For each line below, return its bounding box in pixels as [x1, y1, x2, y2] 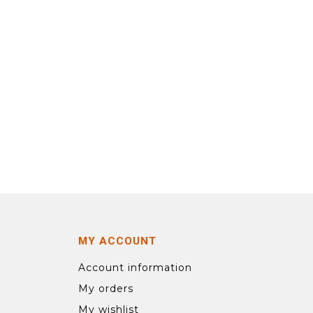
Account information [78, 261, 192, 275]
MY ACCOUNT [78, 235, 156, 248]
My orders [78, 282, 133, 296]
